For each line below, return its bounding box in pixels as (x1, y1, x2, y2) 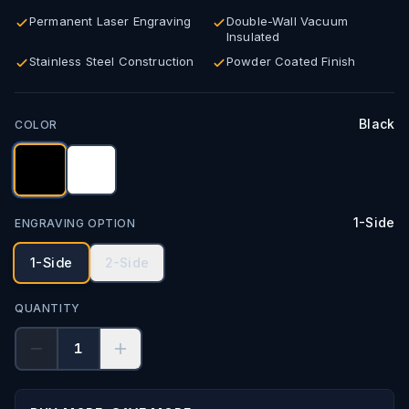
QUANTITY (15, 301, 80, 315)
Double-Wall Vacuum (226, 14, 348, 28)
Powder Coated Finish (226, 54, 356, 68)
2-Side (104, 255, 149, 270)
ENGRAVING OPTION (15, 216, 136, 230)
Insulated (226, 29, 280, 44)
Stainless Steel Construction (29, 54, 194, 68)
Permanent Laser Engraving (29, 14, 191, 28)
